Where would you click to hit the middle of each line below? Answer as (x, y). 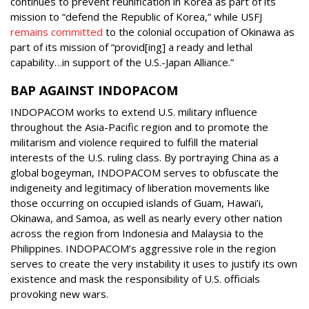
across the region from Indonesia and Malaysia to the (137, 233)
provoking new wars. (59, 293)
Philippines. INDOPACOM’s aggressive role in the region (143, 248)
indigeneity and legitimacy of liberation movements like (140, 187)
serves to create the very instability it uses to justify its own (154, 263)
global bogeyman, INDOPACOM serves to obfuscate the (144, 172)
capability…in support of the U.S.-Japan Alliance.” (123, 62)
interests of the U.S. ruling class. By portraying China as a (144, 157)
